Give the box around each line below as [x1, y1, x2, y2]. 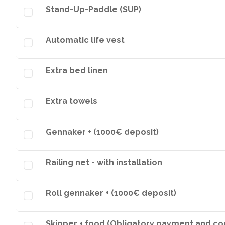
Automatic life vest [46, 35, 125, 45]
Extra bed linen [46, 66, 108, 75]
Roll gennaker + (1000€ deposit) [46, 188, 176, 198]
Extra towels [46, 96, 97, 106]
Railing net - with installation [46, 158, 162, 167]
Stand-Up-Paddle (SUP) [46, 5, 141, 14]
